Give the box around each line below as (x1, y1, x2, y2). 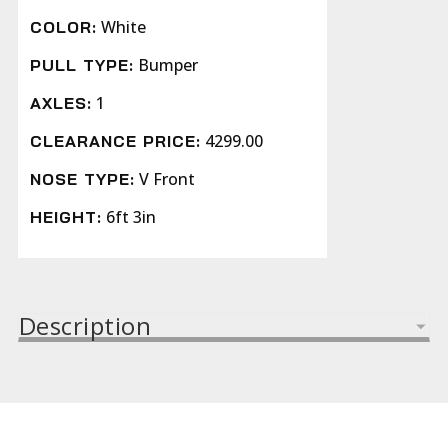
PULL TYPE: (30, 55, 135, 76)
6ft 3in (106, 206, 157, 229)
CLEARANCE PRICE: (30, 131, 202, 152)
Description (18, 308, 152, 342)
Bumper (138, 54, 199, 77)
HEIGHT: (30, 207, 103, 228)
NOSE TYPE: (30, 169, 136, 190)
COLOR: (30, 17, 98, 38)
